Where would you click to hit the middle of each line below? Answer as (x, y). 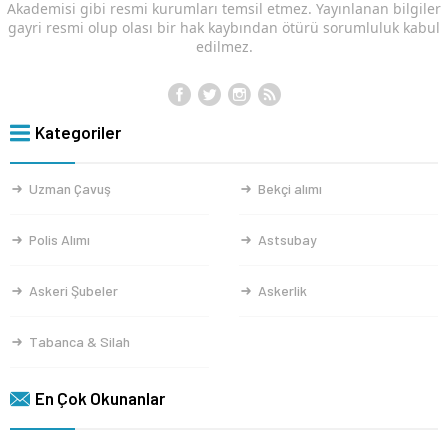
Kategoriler (78, 132)
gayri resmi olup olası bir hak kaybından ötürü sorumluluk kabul (224, 28)
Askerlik (282, 291)
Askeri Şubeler (73, 291)
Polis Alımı (59, 240)
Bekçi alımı (290, 189)
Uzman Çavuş (70, 189)
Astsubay (287, 240)
